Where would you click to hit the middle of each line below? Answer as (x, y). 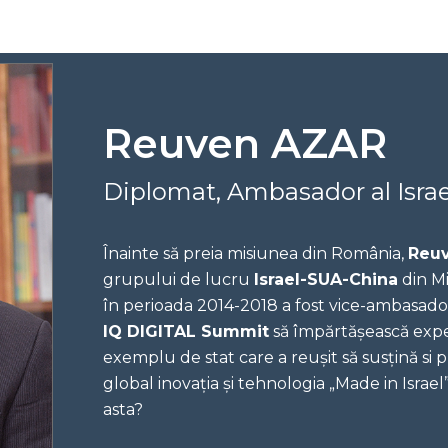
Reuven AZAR (245, 143)
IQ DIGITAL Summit (186, 331)
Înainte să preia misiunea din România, (256, 253)
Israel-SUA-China (326, 279)
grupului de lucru (179, 279)
